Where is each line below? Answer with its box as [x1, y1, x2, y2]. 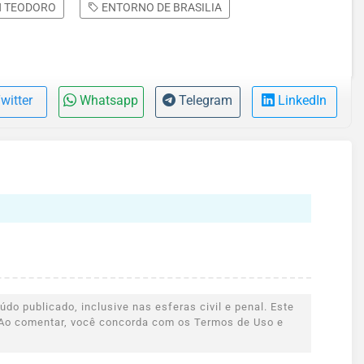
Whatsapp [80, 93, 139, 109]
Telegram [179, 93, 233, 109]
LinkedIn [278, 93, 327, 109]
